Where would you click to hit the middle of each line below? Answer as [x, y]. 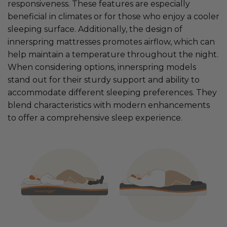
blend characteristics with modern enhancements [109, 105]
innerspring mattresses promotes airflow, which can [111, 42]
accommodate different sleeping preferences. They [112, 93]
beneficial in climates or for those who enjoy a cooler [113, 17]
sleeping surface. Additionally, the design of [95, 29]
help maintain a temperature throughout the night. [113, 55]
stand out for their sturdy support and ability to [104, 80]
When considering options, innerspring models [102, 67]
